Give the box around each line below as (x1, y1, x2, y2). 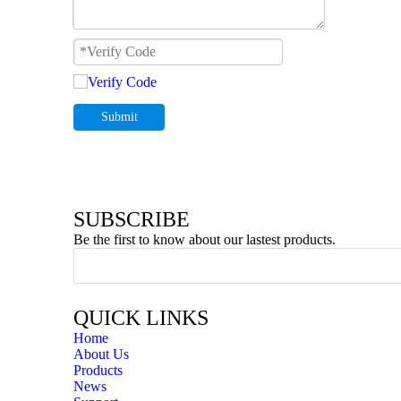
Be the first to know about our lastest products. (73, 232, 336, 247)
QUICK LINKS (73, 306, 209, 329)
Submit (101, 110, 138, 124)
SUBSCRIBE (73, 208, 190, 231)
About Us (73, 346, 129, 362)
